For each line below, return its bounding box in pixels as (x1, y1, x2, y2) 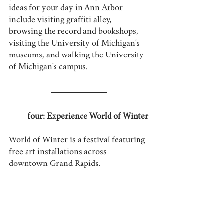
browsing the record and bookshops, (9, 27, 140, 36)
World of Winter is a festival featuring (9, 136, 147, 144)
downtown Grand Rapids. (9, 160, 101, 168)
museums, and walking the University (9, 51, 146, 59)
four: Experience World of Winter (27, 112, 148, 121)
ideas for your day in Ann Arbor (9, 4, 125, 12)
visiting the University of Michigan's (9, 39, 142, 48)
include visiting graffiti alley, (9, 16, 114, 24)
